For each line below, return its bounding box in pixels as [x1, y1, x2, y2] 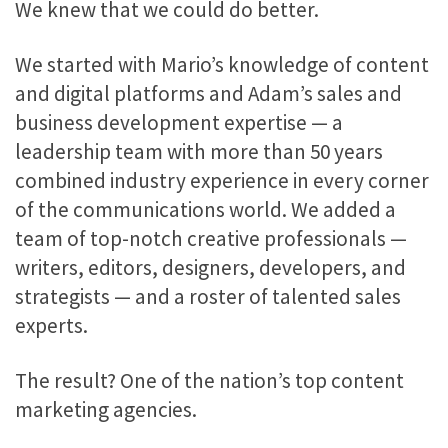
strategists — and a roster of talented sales [15, 282, 401, 310]
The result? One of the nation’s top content [15, 367, 404, 395]
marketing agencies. [15, 396, 197, 424]
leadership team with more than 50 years [15, 137, 383, 165]
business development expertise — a [15, 108, 343, 136]
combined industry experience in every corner [15, 166, 429, 194]
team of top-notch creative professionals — [15, 224, 407, 252]
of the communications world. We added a [15, 195, 396, 223]
